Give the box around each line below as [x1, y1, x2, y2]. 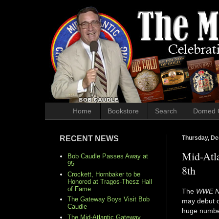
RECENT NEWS [60, 134, 119, 143]
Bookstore [107, 107, 139, 115]
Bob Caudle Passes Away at [67, 153, 149, 160]
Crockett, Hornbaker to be [67, 170, 141, 178]
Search [154, 107, 177, 115]
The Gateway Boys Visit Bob [67, 196, 150, 203]
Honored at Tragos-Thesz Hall [67, 177, 153, 185]
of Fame [67, 185, 91, 193]
